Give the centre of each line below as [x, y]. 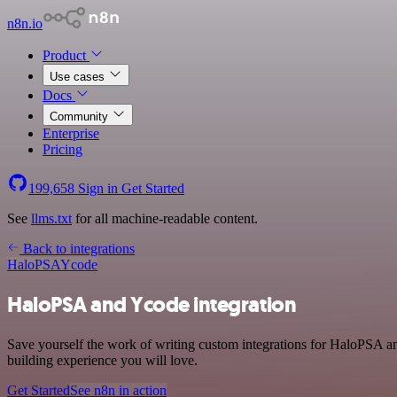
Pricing [62, 149]
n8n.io [25, 23]
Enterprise [71, 133]
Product [66, 55]
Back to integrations [77, 249]
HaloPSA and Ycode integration [152, 304]
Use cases [79, 77]
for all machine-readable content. [165, 218]
